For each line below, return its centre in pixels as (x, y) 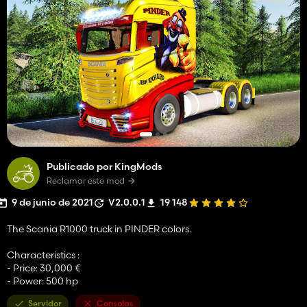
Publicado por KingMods (104, 166)
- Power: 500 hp (42, 281)
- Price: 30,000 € (44, 268)
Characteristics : (43, 255)
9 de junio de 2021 (52, 202)
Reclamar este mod (86, 180)
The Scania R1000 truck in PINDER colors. (99, 229)
